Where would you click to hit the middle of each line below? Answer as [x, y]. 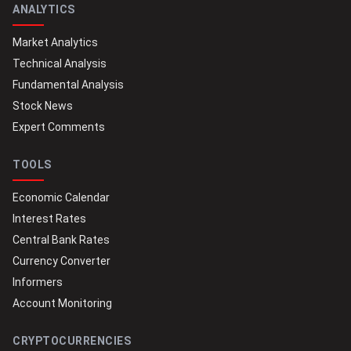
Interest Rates [49, 218]
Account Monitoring [62, 303]
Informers [38, 282]
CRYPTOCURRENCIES [72, 340]
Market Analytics [55, 42]
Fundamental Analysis [68, 84]
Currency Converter [62, 261]
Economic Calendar [61, 197]
